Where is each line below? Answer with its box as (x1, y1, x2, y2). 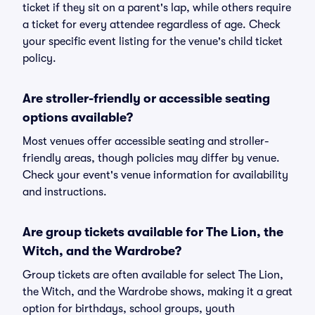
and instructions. (22, 186, 107, 198)
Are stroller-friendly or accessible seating (22, 91, 270, 105)
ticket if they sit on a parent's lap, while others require (22, 1, 291, 14)
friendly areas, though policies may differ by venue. (22, 152, 280, 165)
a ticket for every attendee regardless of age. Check (22, 18, 281, 31)
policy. (22, 52, 56, 65)
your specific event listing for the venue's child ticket (22, 35, 283, 48)
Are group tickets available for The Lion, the (22, 225, 283, 239)
